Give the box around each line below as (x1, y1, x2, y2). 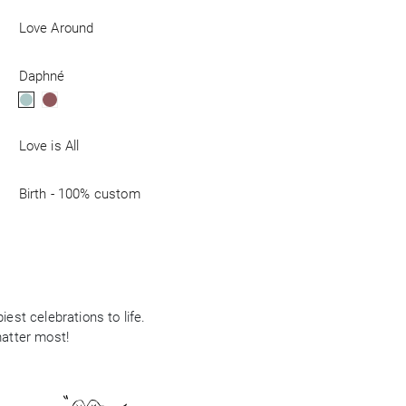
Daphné (18, 68, 65, 84)
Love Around (18, 20, 94, 36)
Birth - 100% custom (18, 186, 140, 202)
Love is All (18, 138, 80, 154)
